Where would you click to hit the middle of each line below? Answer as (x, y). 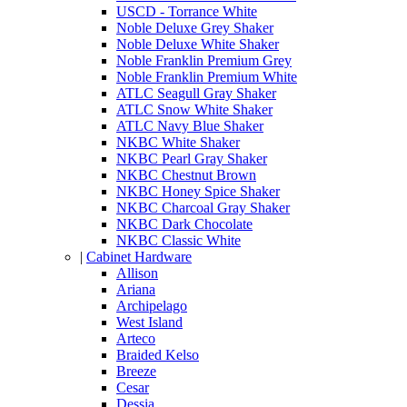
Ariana (136, 289)
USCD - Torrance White (187, 11)
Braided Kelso (158, 354)
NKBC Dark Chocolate (184, 223)
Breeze (136, 371)
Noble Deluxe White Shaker (198, 44)
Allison (137, 273)
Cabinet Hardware (139, 256)
